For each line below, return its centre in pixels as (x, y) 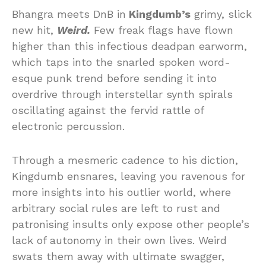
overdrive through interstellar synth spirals (122, 94)
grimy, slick (221, 14)
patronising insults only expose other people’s (131, 224)
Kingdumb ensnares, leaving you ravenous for (129, 176)
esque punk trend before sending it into (114, 78)
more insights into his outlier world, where (121, 192)
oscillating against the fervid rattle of (108, 110)
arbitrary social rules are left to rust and (116, 208)
